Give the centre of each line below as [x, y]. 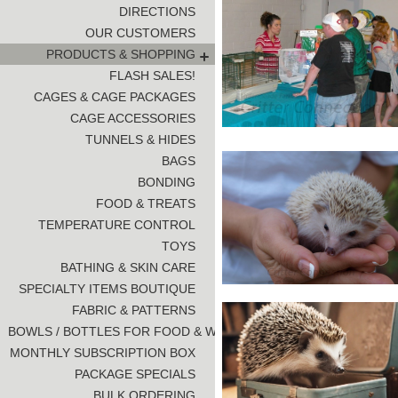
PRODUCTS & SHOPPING [120, 54]
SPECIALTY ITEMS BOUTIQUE [107, 288]
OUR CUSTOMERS [140, 32]
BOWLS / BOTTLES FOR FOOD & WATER [128, 331]
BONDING [166, 182]
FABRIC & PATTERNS [133, 310]
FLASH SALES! [152, 75]
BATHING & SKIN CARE [127, 267]
